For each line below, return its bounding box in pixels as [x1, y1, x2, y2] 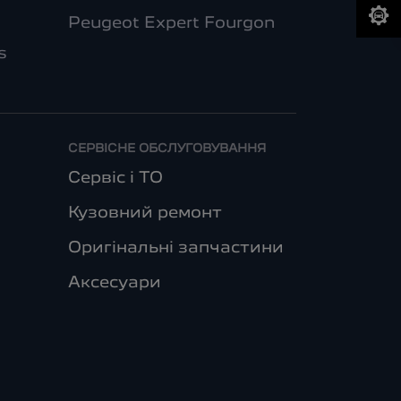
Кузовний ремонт [67, 206, 222, 220]
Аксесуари [67, 276, 161, 290]
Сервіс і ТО [67, 171, 163, 185]
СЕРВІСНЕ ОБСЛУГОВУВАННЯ [67, 143, 266, 154]
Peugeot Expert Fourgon [67, 16, 275, 30]
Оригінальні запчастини [67, 241, 284, 255]
